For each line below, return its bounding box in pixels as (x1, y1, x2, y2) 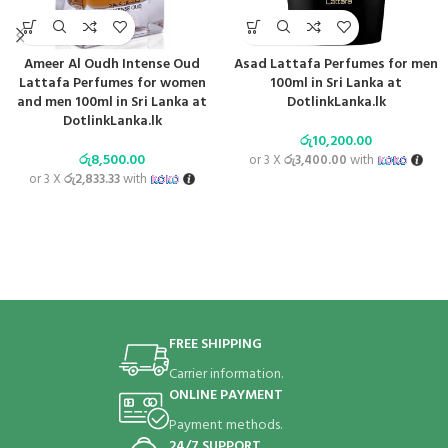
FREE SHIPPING (168, 333, 262, 357)
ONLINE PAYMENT (168, 384, 283, 408)
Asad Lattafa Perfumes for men (234, 52, 438, 76)
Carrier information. (168, 363, 283, 387)
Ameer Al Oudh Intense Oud (24, 52, 200, 76)
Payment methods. (168, 414, 282, 438)
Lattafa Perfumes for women (18, 71, 206, 95)
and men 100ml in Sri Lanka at (17, 90, 207, 114)
